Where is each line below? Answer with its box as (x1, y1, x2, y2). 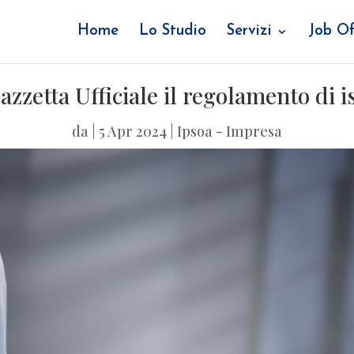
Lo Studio (138, 24, 206, 39)
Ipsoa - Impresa (177, 121, 282, 141)
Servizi (226, 24, 272, 39)
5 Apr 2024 (99, 121, 167, 141)
